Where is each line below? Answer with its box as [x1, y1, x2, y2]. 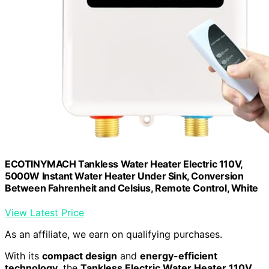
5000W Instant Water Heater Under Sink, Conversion [5, 170, 244, 183]
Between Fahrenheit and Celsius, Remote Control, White [5, 182, 258, 195]
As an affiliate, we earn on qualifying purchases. [5, 228, 222, 241]
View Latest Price [5, 207, 84, 219]
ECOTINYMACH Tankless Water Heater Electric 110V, [5, 158, 243, 171]
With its [5, 250, 42, 262]
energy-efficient [140, 250, 217, 262]
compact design [42, 250, 117, 262]
